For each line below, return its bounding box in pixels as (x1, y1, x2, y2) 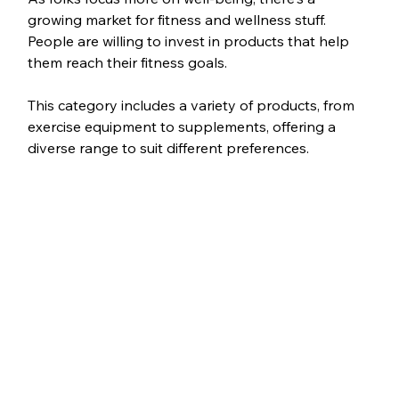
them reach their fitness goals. (27, 53, 227, 72)
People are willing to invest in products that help (27, 32, 353, 51)
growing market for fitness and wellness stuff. (27, 11, 330, 29)
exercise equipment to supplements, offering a (27, 118, 339, 136)
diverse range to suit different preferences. (27, 139, 309, 158)
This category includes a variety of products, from (27, 96, 358, 115)
